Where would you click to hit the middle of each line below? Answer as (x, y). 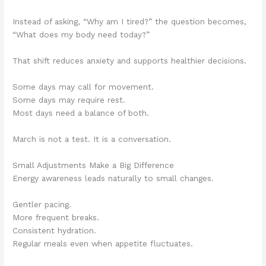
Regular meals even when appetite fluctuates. (103, 243)
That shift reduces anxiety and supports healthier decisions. (130, 61)
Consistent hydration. (55, 230)
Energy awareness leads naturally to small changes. (113, 178)
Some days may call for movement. (83, 86)
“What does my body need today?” (81, 35)
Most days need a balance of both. (81, 113)
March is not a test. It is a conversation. (92, 139)
